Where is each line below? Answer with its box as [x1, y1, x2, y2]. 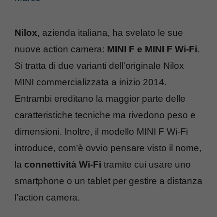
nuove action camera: [15, 44, 107, 54]
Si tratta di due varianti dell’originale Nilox [15, 60, 184, 71]
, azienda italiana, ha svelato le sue [37, 27, 183, 38]
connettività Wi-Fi [24, 159, 101, 170]
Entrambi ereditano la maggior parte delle [15, 93, 186, 104]
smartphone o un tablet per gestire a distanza [15, 175, 202, 186]
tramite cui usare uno [101, 159, 191, 170]
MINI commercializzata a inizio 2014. [15, 77, 167, 87]
